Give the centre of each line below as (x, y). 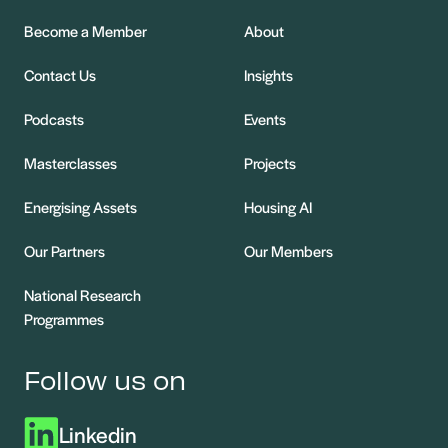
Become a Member (85, 30)
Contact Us (60, 74)
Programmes (64, 318)
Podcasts (54, 118)
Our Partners (64, 250)
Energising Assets (80, 206)
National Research (82, 294)
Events (265, 118)
